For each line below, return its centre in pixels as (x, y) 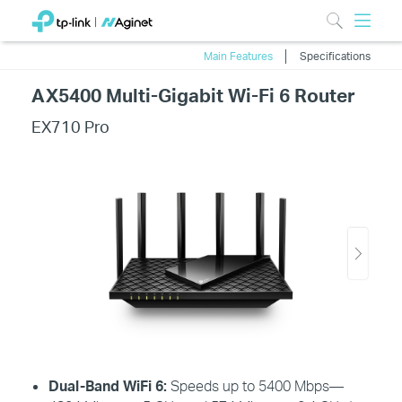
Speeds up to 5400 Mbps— (256, 385)
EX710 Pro (70, 126)
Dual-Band (86, 385)
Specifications (335, 56)
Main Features (238, 56)
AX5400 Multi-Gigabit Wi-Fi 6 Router (193, 95)
